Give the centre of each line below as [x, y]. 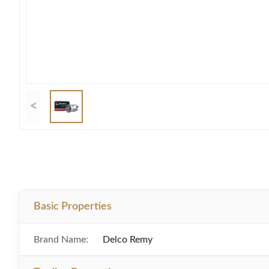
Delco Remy [128, 240]
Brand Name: [61, 240]
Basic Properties [73, 207]
